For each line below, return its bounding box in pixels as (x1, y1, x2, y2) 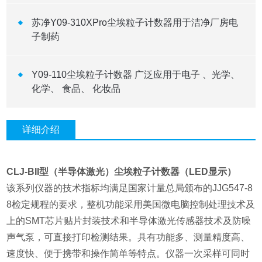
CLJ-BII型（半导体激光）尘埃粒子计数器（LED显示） (6, 167, 237, 177)
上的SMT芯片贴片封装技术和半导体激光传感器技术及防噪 (6, 216, 251, 226)
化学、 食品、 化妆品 (31, 84, 120, 94)
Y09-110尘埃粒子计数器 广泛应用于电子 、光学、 (31, 70, 240, 80)
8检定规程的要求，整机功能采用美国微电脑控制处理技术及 (6, 199, 256, 210)
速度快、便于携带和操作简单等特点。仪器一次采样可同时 (6, 249, 250, 259)
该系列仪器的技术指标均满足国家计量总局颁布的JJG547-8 (6, 183, 253, 194)
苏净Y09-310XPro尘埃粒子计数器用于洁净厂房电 (31, 18, 238, 28)
